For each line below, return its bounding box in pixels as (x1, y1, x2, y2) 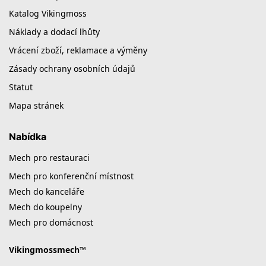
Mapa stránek (9, 100, 64, 112)
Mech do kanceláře (9, 185, 84, 197)
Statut (9, 81, 33, 93)
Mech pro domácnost (9, 216, 93, 228)
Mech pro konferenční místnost (9, 170, 134, 182)
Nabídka (9, 131, 46, 143)
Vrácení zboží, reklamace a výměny (9, 45, 147, 56)
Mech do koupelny (9, 201, 82, 213)
